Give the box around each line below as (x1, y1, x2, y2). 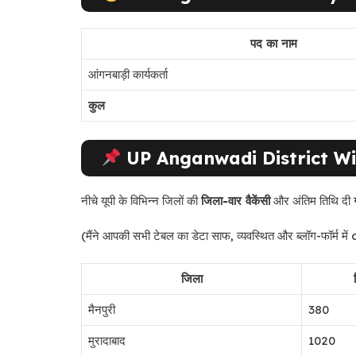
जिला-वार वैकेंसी (201, 192, 270, 208)
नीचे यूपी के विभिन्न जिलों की (81, 192, 201, 208)
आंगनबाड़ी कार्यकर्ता (88, 67, 168, 83)
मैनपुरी (88, 301, 115, 317)
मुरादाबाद (88, 332, 126, 348)
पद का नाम (250, 36, 297, 52)
